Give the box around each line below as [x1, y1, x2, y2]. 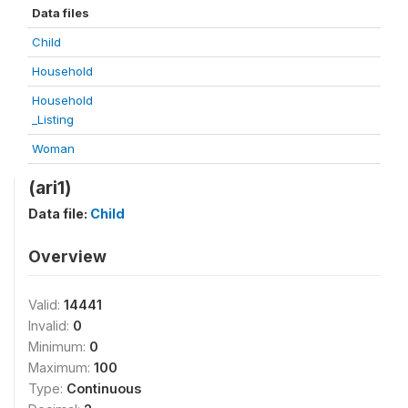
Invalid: [28, 317, 73, 333]
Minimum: [28, 338, 89, 354]
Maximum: [28, 359, 94, 375]
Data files [32, 5, 89, 20]
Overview [28, 246, 107, 266]
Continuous [66, 380, 141, 396]
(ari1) [28, 176, 71, 199]
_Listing [32, 111, 74, 127]
